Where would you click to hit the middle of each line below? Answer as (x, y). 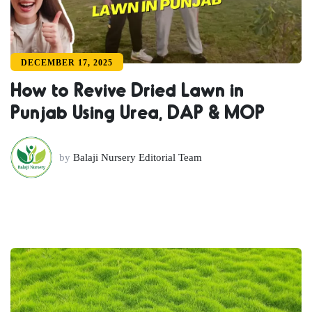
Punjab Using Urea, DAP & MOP (138, 112)
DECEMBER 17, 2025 (67, 63)
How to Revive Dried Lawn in (127, 89)
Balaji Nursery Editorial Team (138, 158)
